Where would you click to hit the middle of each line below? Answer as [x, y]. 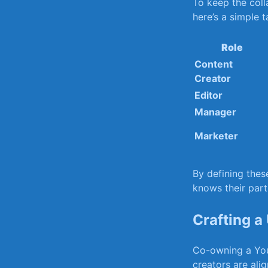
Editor [208, 95]
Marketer [216, 136]
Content [214, 64]
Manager [215, 112]
